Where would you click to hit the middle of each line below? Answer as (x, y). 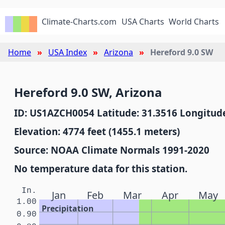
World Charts (194, 22)
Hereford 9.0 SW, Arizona (88, 92)
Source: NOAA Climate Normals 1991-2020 (112, 150)
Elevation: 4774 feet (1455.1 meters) (97, 131)
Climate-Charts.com (79, 22)
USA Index (68, 52)
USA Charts (143, 22)
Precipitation (68, 209)
